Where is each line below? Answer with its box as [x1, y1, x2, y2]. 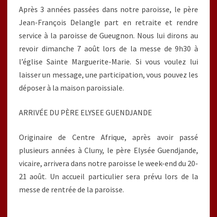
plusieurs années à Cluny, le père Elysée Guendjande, [19, 145, 198, 155]
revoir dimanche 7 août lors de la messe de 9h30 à [19, 44, 198, 53]
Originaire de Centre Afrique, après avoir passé [19, 132, 198, 142]
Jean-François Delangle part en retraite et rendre [19, 17, 198, 27]
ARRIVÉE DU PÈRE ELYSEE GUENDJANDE [19, 108, 152, 117]
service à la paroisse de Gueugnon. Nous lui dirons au [19, 31, 198, 40]
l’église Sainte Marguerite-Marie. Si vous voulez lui [19, 57, 198, 66]
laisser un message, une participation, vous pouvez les [19, 70, 198, 79]
